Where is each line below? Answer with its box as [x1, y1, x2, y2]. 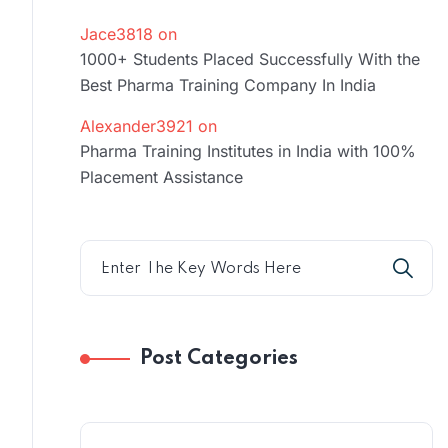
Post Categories [140, 348, 298, 369]
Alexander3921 [80, 115, 193, 136]
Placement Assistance [80, 166, 243, 187]
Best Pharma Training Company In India [80, 74, 376, 95]
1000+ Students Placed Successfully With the [80, 48, 420, 69]
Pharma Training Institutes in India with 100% [80, 140, 416, 161]
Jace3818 [80, 23, 153, 44]
